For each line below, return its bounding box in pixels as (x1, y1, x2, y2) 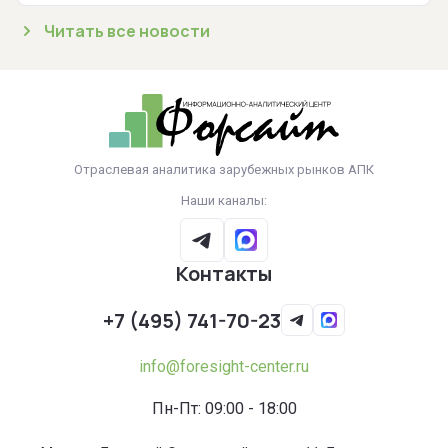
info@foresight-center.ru (139, 357, 309, 376)
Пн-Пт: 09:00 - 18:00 (151, 399, 297, 418)
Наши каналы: (181, 193, 267, 208)
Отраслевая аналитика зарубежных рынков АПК (74, 162, 374, 177)
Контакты (176, 260, 272, 287)
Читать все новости (44, 19, 210, 42)
